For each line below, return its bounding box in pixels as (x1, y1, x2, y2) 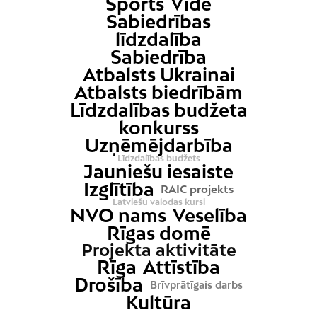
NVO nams (69, 204, 166, 227)
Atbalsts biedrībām (74, 81, 243, 104)
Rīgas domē (106, 222, 211, 245)
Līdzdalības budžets (117, 153, 200, 164)
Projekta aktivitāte (81, 240, 236, 260)
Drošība (74, 274, 144, 296)
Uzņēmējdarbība (84, 134, 233, 157)
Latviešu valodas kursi (112, 197, 205, 208)
